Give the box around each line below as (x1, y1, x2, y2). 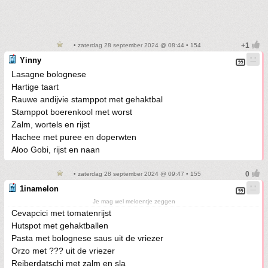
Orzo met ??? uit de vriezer (11, 246, 115, 255)
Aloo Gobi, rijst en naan (11, 145, 100, 154)
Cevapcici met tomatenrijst (11, 208, 111, 218)
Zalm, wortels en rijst (11, 120, 90, 129)
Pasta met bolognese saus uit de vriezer (11, 233, 163, 243)
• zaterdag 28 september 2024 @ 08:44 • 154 (72, 42, 201, 48)
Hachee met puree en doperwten (11, 132, 136, 142)
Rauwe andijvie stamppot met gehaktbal (11, 95, 163, 104)
